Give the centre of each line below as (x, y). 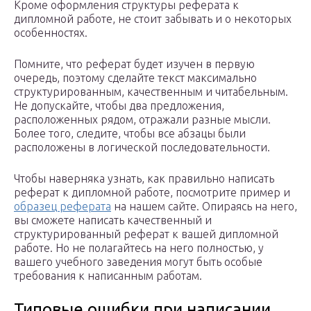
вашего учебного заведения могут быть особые (138, 262)
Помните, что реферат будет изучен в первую (134, 64)
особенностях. (51, 33)
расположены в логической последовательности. (142, 148)
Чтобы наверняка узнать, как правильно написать (144, 179)
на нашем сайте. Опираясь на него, (204, 207)
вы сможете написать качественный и (113, 220)
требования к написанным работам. (108, 276)
